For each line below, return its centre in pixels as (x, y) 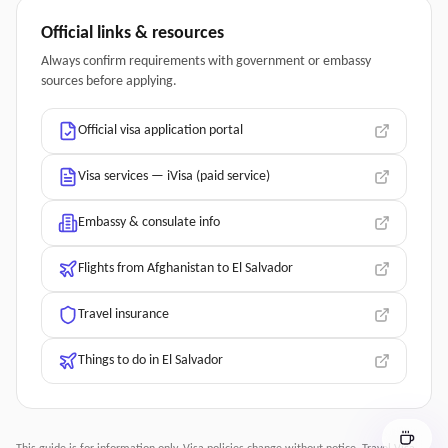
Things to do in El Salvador (150, 360)
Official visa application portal (160, 130)
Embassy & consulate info (149, 222)
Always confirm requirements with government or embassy (206, 61)
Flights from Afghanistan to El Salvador (185, 268)
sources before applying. (109, 81)
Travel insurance (123, 314)
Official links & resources (132, 33)
